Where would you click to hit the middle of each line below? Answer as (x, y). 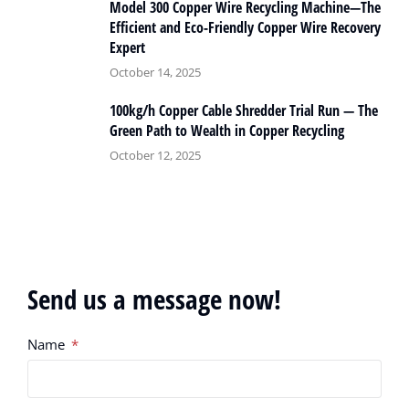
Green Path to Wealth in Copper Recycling (227, 131)
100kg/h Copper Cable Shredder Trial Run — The (244, 111)
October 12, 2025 (155, 156)
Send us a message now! (154, 299)
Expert (127, 48)
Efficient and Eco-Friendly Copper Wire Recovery (245, 28)
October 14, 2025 (155, 73)
